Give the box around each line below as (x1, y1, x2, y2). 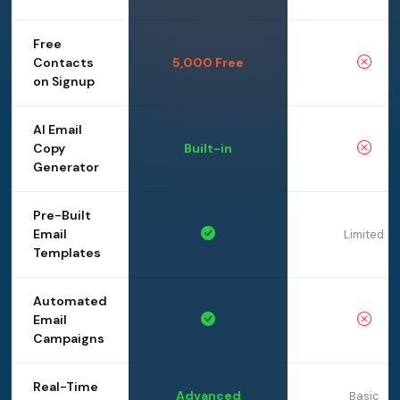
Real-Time (33, 379, 98, 396)
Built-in (184, 140, 232, 157)
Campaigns (33, 330, 104, 347)
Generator (33, 159, 99, 176)
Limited (344, 227, 384, 243)
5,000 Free (172, 54, 244, 71)
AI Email (33, 121, 82, 138)
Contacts (33, 54, 94, 71)
